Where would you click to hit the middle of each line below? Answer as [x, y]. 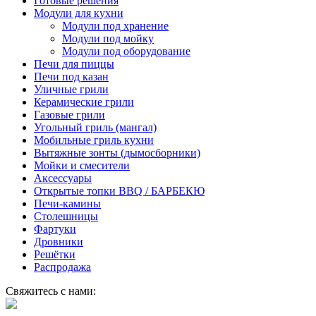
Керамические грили [84, 102]
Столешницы [66, 217]
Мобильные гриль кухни [94, 140]
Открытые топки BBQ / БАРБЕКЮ [119, 191]
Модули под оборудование [126, 51]
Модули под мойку [108, 39]
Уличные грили [71, 90]
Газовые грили [69, 115]
